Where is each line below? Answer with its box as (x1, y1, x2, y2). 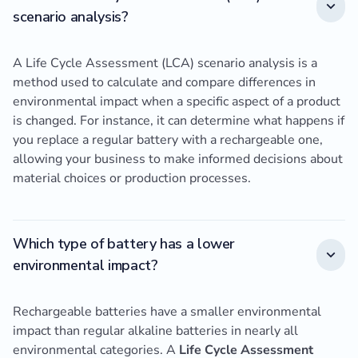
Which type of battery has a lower (13, 234, 236, 254)
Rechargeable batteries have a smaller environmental (13, 303, 321, 321)
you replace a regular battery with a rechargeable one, (13, 131, 323, 149)
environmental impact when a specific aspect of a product (13, 93, 340, 111)
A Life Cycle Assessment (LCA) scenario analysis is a (13, 54, 317, 73)
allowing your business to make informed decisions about (13, 150, 343, 169)
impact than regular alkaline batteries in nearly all (13, 322, 298, 340)
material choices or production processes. (13, 169, 251, 188)
